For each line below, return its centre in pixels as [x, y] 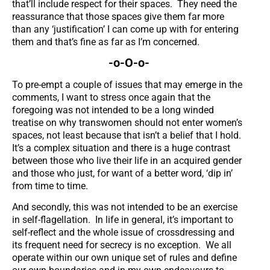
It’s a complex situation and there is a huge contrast [121, 148]
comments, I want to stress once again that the [111, 97]
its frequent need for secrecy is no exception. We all [122, 245]
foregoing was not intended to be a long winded [113, 110]
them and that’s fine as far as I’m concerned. [106, 42]
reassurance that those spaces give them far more [118, 16]
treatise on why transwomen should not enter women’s [127, 122]
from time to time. [50, 186]
